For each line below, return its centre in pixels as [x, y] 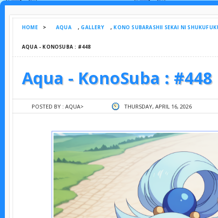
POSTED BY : [48, 106]
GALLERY [92, 27]
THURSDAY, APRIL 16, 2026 [158, 106]
